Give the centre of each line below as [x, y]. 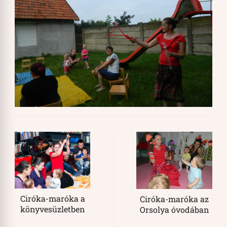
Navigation [67, 169]
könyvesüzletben [52, 209]
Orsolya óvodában [174, 209]
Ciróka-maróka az [174, 199]
